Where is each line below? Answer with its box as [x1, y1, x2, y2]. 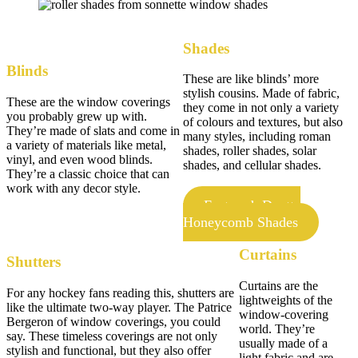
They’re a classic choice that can [6, 166, 169, 181]
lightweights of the [238, 292, 332, 307]
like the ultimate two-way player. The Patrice [6, 300, 232, 314]
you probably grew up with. [6, 109, 147, 123]
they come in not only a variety [183, 101, 340, 115]
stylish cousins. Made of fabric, [183, 86, 340, 101]
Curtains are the [238, 278, 318, 292]
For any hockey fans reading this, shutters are [6, 285, 234, 300]
